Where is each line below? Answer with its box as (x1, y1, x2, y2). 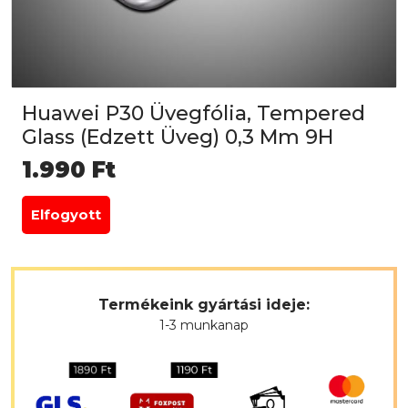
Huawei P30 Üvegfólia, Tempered (22, 101, 365, 127)
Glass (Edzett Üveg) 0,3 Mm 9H (22, 125, 333, 150)
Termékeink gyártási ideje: (98, 296, 310, 314)
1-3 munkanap (159, 317, 249, 334)
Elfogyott (31, 207, 101, 224)
